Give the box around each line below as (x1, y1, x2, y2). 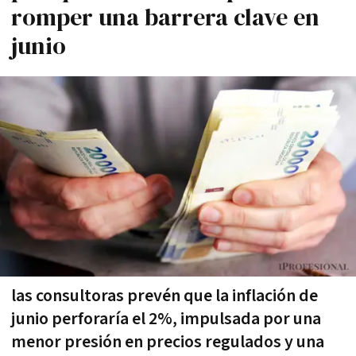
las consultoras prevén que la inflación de (11, 284, 318, 308)
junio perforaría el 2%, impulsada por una (11, 307, 321, 331)
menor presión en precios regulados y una (11, 330, 324, 354)
